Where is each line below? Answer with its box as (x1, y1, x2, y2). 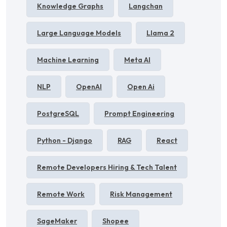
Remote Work (37, 189, 85, 199)
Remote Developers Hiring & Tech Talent (37, 162, 177, 172)
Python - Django (37, 135, 92, 145)
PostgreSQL (37, 108, 79, 118)
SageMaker (37, 216, 77, 225)
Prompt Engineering (104, 108, 174, 118)
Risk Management (110, 189, 172, 199)
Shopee (102, 216, 129, 225)
